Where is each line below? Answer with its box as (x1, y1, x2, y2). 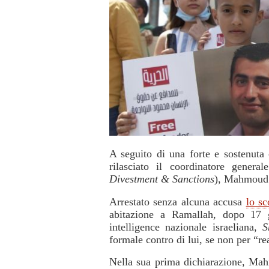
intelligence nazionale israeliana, (109, 220, 263, 233)
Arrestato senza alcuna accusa (109, 195, 246, 208)
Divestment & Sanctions (109, 173, 214, 186)
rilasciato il (109, 160, 170, 173)
